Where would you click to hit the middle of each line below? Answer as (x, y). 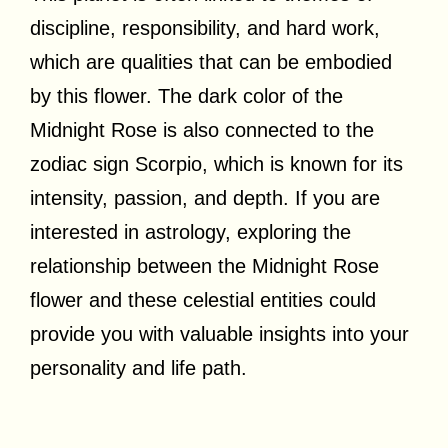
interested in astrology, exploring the (190, 231)
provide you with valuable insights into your (219, 333)
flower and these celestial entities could (203, 299)
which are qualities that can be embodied (211, 61)
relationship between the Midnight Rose (204, 265)
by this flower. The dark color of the (186, 95)
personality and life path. (138, 367)
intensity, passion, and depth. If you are (205, 197)
